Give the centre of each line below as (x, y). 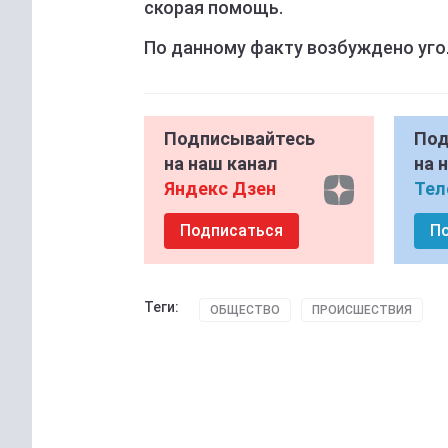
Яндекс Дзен (220, 189)
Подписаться (231, 231)
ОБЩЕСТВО (245, 310)
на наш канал (221, 164)
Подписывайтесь (239, 139)
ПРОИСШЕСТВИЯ (362, 310)
